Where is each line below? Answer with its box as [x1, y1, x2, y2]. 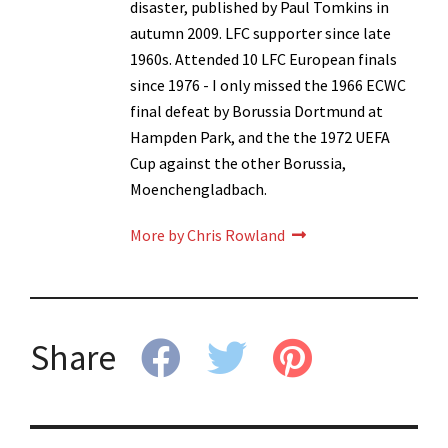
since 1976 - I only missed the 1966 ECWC [130, 74, 406, 95]
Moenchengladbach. [130, 178, 267, 199]
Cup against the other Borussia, [130, 152, 346, 173]
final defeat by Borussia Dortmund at [130, 100, 383, 121]
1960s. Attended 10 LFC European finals [130, 48, 397, 69]
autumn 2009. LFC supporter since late [130, 22, 391, 43]
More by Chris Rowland [130, 224, 288, 245]
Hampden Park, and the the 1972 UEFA [130, 126, 390, 147]
